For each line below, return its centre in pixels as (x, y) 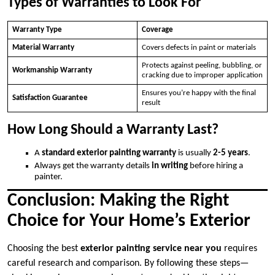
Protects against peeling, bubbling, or (202, 66)
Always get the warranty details (93, 166)
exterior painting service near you (151, 249)
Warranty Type (37, 30)
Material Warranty (43, 48)
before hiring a (215, 166)
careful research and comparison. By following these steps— (128, 264)
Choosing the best (44, 249)
